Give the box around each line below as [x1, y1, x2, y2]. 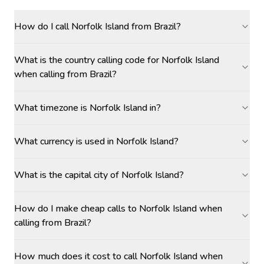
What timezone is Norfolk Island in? [14, 101, 161, 114]
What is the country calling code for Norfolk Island [14, 54, 219, 67]
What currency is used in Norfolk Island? [14, 135, 179, 148]
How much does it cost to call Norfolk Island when [14, 250, 223, 263]
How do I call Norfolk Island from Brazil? [14, 20, 181, 33]
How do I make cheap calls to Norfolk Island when [14, 202, 222, 215]
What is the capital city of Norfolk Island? [14, 169, 184, 181]
